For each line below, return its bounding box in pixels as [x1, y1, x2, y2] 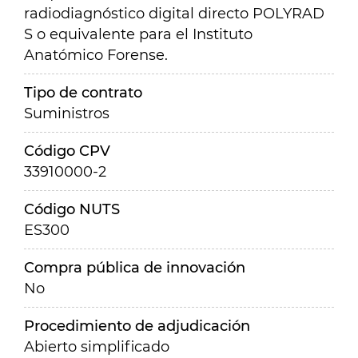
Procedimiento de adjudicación [24, 317, 250, 335]
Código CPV [24, 142, 110, 160]
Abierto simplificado [24, 338, 169, 356]
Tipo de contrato [24, 84, 142, 101]
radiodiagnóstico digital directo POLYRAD [24, 5, 324, 22]
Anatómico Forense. [24, 46, 168, 64]
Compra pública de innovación [24, 259, 245, 276]
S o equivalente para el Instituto [24, 26, 253, 43]
